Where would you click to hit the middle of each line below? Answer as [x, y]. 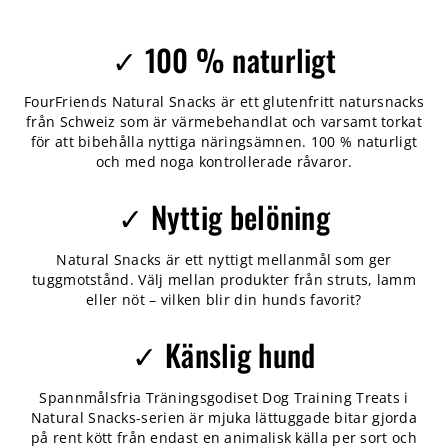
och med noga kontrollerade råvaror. [224, 161]
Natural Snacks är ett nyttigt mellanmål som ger [224, 259]
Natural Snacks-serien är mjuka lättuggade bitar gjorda [224, 417]
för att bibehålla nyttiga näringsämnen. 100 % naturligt [224, 141]
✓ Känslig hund [224, 355]
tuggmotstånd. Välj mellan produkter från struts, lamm [224, 279]
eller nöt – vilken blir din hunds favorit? [224, 299]
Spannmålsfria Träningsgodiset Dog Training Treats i [224, 397]
